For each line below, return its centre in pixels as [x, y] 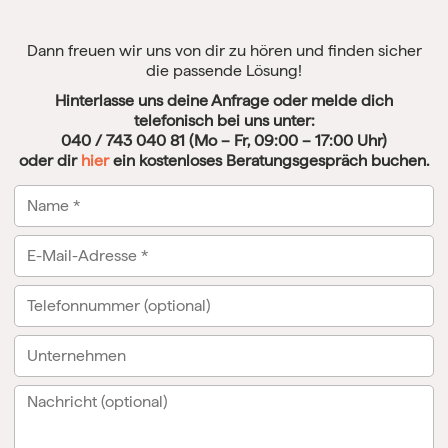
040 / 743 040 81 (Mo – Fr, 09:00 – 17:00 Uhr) [224, 140]
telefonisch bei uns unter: [224, 120]
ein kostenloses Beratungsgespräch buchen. [269, 160]
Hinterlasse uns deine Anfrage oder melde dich [224, 100]
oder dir [50, 160]
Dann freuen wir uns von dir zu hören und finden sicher [224, 50]
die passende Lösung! [224, 70]
